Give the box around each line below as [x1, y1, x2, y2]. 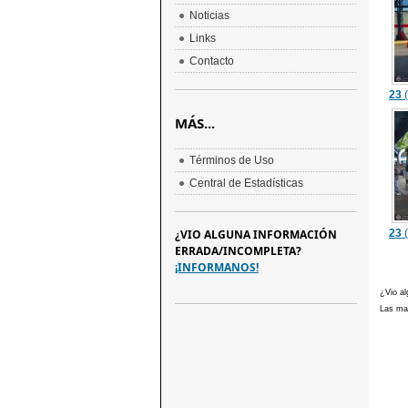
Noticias [189, 9, 229, 22]
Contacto [189, 55, 234, 67]
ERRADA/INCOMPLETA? [174, 243, 301, 259]
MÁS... [174, 114, 215, 132]
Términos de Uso [189, 154, 274, 167]
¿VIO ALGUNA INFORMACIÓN [174, 227, 337, 242]
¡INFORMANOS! [174, 260, 259, 275]
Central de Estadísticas [189, 177, 303, 189]
